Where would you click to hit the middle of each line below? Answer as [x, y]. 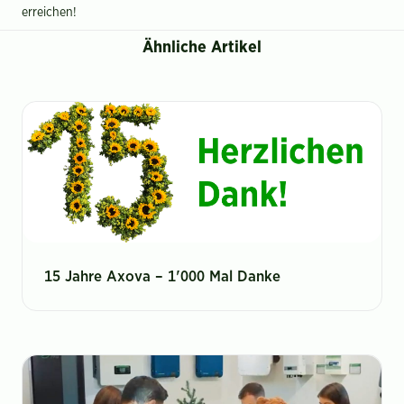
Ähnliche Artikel [202, 47]
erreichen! [49, 12]
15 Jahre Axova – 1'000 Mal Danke [162, 276]
